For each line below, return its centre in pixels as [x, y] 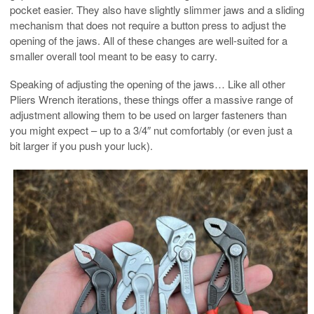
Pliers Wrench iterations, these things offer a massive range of [151, 99]
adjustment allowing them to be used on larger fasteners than [148, 114]
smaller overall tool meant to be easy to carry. [114, 55]
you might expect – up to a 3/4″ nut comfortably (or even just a [151, 130]
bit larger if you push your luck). [81, 145]
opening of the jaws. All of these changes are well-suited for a [149, 40]
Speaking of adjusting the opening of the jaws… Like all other [148, 83]
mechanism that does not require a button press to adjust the [148, 25]
